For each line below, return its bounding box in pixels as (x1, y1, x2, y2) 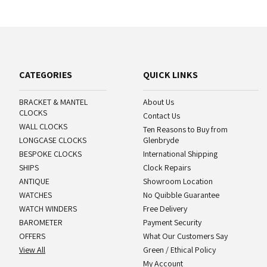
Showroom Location (143, 176, 213, 187)
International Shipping (143, 148, 218, 160)
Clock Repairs (143, 162, 191, 173)
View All (19, 244, 45, 256)
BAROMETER (19, 217, 63, 228)
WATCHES (19, 190, 52, 201)
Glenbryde (143, 135, 179, 146)
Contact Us (143, 110, 181, 122)
